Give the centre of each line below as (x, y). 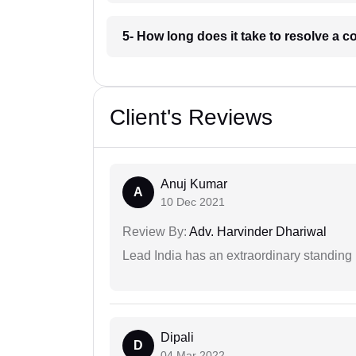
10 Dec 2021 (193, 202)
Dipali (177, 338)
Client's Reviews (191, 118)
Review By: (155, 232)
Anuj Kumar (194, 184)
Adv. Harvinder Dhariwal (257, 232)
